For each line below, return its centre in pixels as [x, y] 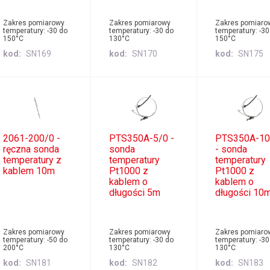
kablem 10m [29, 171]
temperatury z [32, 160]
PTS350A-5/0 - [142, 138]
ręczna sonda [31, 149]
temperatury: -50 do [35, 240]
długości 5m [135, 192]
